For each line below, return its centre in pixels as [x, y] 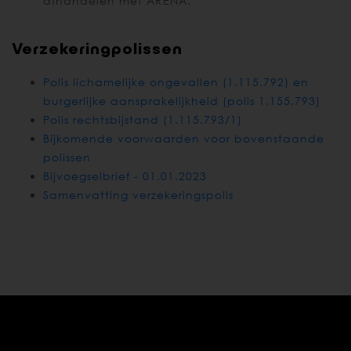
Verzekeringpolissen [97, 48]
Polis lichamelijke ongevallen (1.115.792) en [176, 82]
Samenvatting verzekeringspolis [138, 195]
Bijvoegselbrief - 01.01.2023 [125, 176]
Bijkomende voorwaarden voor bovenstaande [184, 139]
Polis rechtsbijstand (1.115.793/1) [143, 120]
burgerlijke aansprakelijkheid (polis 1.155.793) [182, 101]
